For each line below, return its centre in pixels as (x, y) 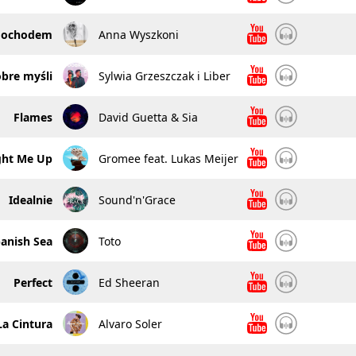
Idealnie (30, 199)
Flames (33, 117)
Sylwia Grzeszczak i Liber (164, 75)
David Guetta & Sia (148, 117)
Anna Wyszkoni (138, 34)
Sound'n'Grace (137, 199)
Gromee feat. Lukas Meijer (168, 158)
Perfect (33, 282)
